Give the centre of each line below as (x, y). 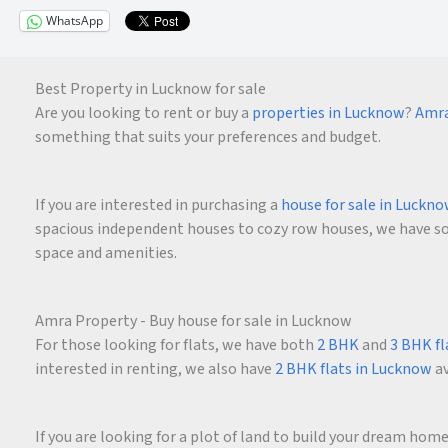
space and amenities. (106, 252)
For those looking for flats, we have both (176, 344)
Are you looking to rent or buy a (143, 112)
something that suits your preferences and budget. (208, 136)
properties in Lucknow (328, 112)
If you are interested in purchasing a (158, 204)
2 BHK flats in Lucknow (353, 368)
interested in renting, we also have (155, 368)
